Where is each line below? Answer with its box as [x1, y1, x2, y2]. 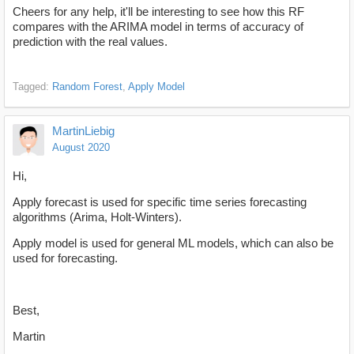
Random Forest [52, 81, 122, 93]
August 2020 [52, 141, 110, 154]
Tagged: [13, 81, 52, 93]
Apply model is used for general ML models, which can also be [13, 235, 333, 250]
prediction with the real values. [13, 35, 168, 49]
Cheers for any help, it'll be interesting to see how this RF [13, 5, 304, 19]
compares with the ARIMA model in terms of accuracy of [13, 20, 303, 34]
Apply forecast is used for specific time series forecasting [13, 194, 307, 209]
